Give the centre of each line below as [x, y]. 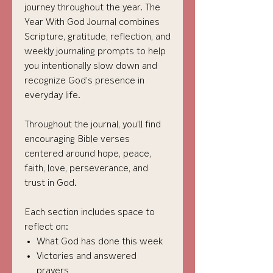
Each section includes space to [90, 213]
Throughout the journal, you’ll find [93, 125]
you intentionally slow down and [91, 66]
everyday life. [52, 96]
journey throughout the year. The [92, 8]
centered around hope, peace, [88, 154]
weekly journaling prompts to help [95, 52]
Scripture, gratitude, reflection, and [97, 37]
